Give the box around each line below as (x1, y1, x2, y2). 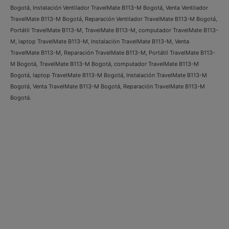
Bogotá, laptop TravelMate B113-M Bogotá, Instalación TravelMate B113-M (10, 72, 207, 79)
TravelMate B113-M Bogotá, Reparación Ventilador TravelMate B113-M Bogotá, (10, 15, 217, 23)
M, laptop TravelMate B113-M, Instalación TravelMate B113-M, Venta (10, 38, 189, 45)
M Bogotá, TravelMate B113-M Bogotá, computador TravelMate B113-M (10, 60, 199, 68)
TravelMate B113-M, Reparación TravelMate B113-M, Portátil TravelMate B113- (10, 49, 215, 57)
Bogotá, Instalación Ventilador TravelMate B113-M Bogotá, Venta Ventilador (10, 4, 208, 12)
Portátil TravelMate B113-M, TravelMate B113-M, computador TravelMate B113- (10, 27, 218, 34)
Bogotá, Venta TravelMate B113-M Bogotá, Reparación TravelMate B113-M (10, 83, 205, 90)
